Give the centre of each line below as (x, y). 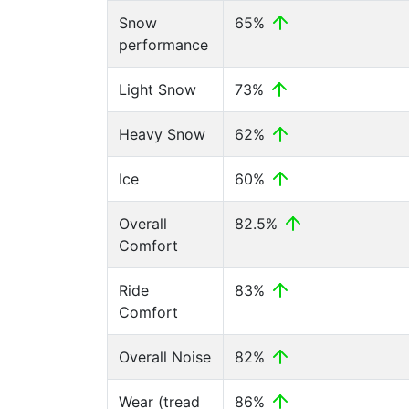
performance (163, 45)
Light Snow (157, 89)
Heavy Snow (162, 134)
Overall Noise (165, 357)
